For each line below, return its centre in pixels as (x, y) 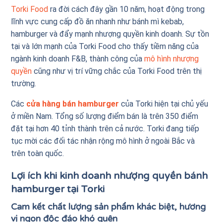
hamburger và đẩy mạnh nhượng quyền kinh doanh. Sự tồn (110, 34)
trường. (25, 83)
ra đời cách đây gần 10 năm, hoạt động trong (127, 9)
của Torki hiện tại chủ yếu (164, 104)
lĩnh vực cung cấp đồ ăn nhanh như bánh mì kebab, (98, 21)
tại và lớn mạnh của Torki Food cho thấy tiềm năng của (105, 46)
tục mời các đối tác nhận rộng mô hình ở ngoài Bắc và (103, 141)
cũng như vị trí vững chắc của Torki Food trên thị (117, 71)
